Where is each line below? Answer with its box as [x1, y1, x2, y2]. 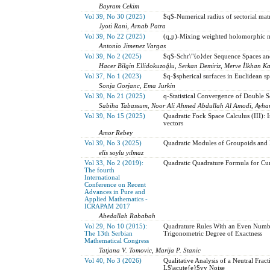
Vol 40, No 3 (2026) [84, 256, 142, 264]
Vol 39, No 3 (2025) [84, 139, 142, 146]
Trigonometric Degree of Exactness [163, 229, 262, 237]
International [84, 173, 120, 181]
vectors [163, 119, 183, 127]
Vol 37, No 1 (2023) [84, 72, 142, 80]
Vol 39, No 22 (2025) [84, 32, 145, 40]
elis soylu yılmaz [99, 148, 144, 156]
